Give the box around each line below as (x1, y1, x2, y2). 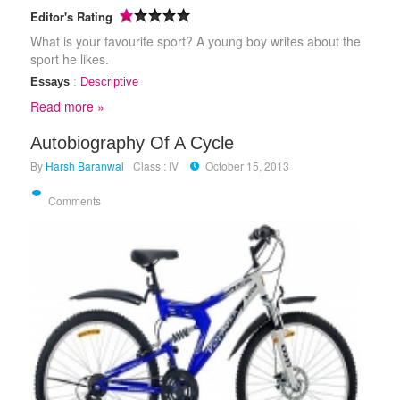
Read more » (29, 97, 104, 116)
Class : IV (132, 158, 179, 174)
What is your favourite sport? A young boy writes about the (29, 32, 362, 51)
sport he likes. (29, 50, 109, 69)
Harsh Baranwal (45, 158, 124, 174)
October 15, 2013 (204, 158, 289, 174)
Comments (47, 193, 101, 209)
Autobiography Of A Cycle (29, 133, 234, 154)
